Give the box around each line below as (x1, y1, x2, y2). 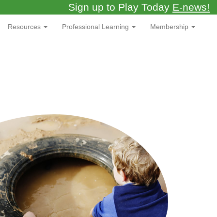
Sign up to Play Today (68, 1, 172, 13)
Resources (8, 23, 43, 31)
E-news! (172, 1, 210, 13)
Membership (150, 23, 190, 31)
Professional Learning (62, 23, 131, 31)
